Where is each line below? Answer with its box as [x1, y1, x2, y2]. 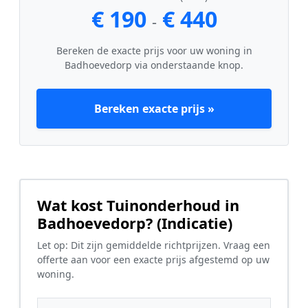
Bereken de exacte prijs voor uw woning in [56, 44, 252, 58]
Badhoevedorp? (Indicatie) [37, 213, 232, 234]
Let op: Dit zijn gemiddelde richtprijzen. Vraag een [37, 239, 270, 252]
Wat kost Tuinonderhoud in [37, 195, 239, 216]
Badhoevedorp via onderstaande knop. [65, 58, 243, 72]
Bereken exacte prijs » [93, 101, 214, 117]
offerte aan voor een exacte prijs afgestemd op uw [37, 253, 269, 267]
